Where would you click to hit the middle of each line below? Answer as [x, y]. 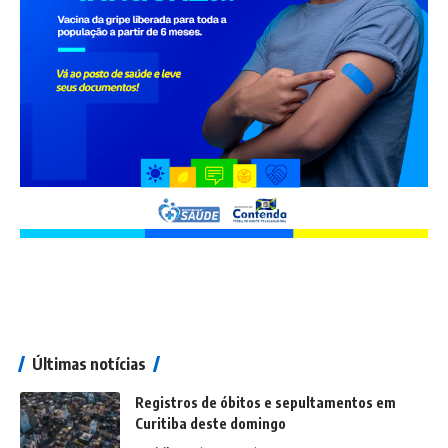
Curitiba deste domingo [210, 423]
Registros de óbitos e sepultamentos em [265, 402]
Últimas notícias [89, 363]
